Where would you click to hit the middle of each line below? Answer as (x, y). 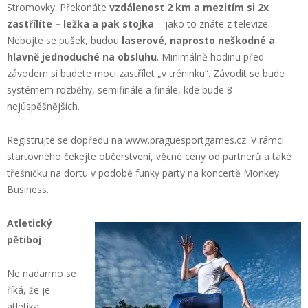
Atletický (30, 223)
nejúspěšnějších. (43, 106)
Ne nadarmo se (42, 273)
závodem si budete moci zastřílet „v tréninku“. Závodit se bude (146, 73)
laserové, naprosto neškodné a (198, 40)
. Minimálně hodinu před (210, 56)
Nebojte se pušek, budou (64, 40)
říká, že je (29, 289)
